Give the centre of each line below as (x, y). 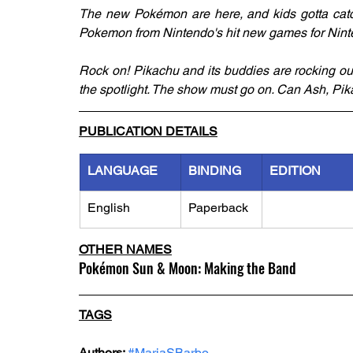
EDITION (295, 171)
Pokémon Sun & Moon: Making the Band (188, 268)
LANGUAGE (123, 171)
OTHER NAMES (125, 249)
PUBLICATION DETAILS (148, 131)
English (109, 208)
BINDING (215, 171)
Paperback (218, 208)
